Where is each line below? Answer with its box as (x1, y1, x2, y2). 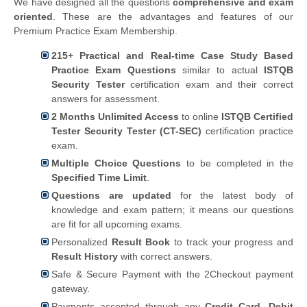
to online (179, 110, 221, 122)
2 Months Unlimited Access (51, 110, 179, 122)
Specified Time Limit (51, 171, 147, 183)
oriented (14, 11, 53, 23)
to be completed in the (181, 157, 294, 169)
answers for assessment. (51, 93, 160, 104)
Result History (51, 250, 118, 262)
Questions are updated (51, 189, 171, 201)
